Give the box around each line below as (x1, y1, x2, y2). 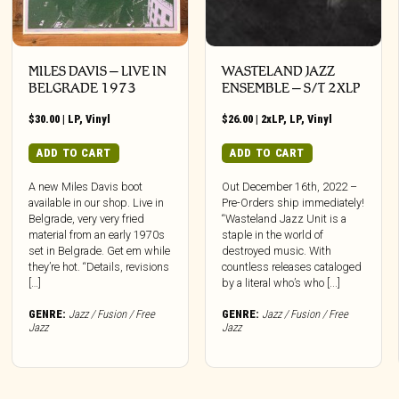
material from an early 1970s (28, 228, 166, 242)
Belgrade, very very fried (28, 212, 145, 226)
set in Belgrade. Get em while (28, 244, 171, 258)
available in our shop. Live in (28, 196, 165, 210)
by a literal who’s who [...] (222, 276, 341, 290)
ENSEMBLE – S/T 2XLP (222, 78, 362, 96)
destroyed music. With (222, 244, 332, 258)
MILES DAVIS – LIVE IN (28, 61, 167, 79)
